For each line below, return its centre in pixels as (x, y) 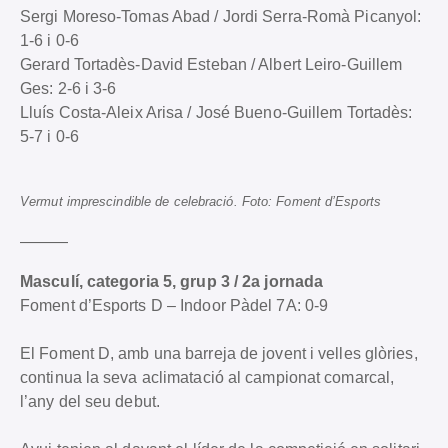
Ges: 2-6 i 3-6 (68, 88)
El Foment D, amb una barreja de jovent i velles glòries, (219, 353)
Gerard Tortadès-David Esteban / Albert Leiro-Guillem (211, 64)
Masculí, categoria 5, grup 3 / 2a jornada (172, 281)
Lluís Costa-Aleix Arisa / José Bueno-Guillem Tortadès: (216, 112)
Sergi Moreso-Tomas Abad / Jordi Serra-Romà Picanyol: (221, 16)
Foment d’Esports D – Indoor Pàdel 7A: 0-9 (174, 305)
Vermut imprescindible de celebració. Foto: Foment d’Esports (200, 201)
